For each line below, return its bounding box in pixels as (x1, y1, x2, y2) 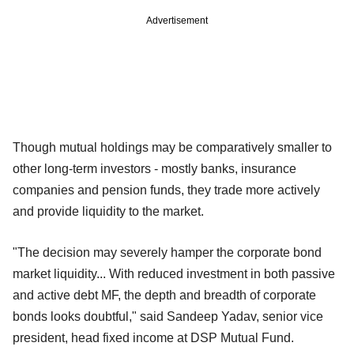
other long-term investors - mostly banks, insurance (13, 161, 296, 175)
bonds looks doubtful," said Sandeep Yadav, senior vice (13, 309, 323, 323)
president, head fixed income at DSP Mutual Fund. (13, 330, 294, 345)
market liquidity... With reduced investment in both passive (13, 266, 335, 281)
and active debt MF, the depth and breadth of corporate (13, 288, 316, 302)
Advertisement (146, 14, 208, 26)
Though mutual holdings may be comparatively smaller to (13, 140, 332, 154)
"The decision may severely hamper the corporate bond (13, 245, 322, 259)
